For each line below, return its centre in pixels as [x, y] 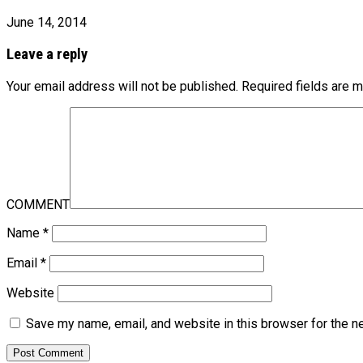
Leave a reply [47, 54]
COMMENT [38, 204]
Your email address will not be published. [122, 86]
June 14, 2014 [47, 23]
